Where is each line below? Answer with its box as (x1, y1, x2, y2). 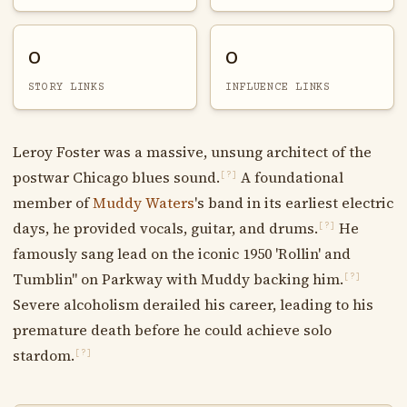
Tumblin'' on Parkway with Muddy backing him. (12, 268, 343, 289)
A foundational (236, 166, 343, 187)
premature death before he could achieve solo (12, 319, 332, 340)
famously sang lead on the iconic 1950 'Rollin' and (12, 243, 351, 263)
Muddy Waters (92, 192, 194, 213)
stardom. (12, 344, 74, 365)
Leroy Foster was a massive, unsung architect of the (12, 141, 372, 162)
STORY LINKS (27, 80, 105, 94)
